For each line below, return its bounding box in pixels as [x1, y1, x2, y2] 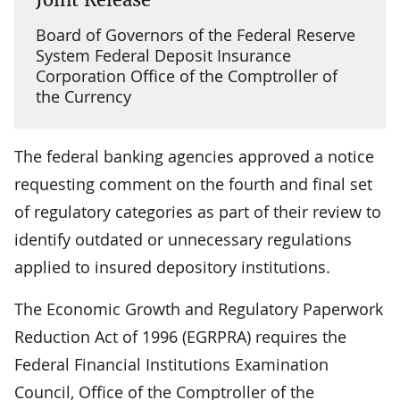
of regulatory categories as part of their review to [14, 200, 381, 222]
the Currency [36, 85, 131, 107]
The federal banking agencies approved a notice [14, 145, 374, 167]
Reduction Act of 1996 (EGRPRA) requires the [14, 325, 346, 347]
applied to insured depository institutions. [14, 255, 330, 278]
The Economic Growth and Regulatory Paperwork [14, 297, 383, 320]
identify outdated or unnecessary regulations [14, 228, 352, 250]
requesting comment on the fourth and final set [14, 172, 372, 195]
